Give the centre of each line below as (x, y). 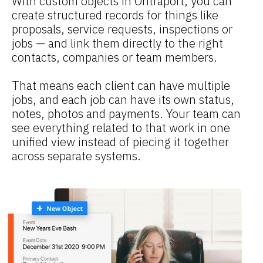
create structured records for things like (115, 15)
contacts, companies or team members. (114, 58)
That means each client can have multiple (121, 86)
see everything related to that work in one (121, 128)
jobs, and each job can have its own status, (123, 100)
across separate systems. (76, 156)
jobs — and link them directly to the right (117, 43)
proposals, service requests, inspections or (122, 29)
